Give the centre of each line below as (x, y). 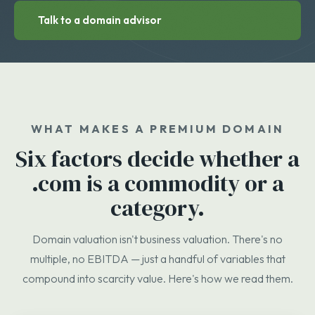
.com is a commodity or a (157, 183)
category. (157, 208)
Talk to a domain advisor (100, 20)
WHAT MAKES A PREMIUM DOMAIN (157, 128)
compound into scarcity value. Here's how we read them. (157, 278)
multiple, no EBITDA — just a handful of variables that (157, 258)
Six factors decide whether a (157, 159)
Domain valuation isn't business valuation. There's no (157, 239)
